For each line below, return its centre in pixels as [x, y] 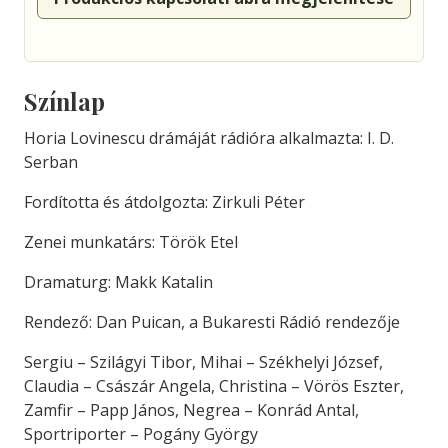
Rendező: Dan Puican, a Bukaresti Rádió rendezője [212, 322]
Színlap [64, 101]
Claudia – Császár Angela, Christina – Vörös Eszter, [214, 386]
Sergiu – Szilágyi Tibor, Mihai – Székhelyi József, [203, 362]
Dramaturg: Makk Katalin [118, 282]
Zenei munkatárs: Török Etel [131, 242]
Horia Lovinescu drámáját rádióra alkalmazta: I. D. [209, 138]
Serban [51, 162]
